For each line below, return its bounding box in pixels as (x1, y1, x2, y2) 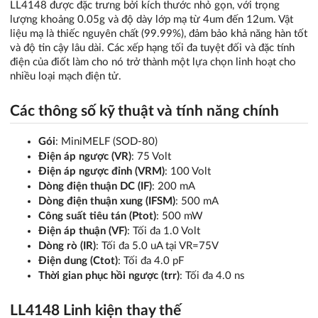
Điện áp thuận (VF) (38, 225, 127, 236)
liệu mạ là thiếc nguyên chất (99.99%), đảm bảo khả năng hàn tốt (10, 28, 307, 39)
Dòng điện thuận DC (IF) (38, 180, 152, 192)
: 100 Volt (165, 165, 211, 177)
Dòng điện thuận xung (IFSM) (38, 195, 175, 207)
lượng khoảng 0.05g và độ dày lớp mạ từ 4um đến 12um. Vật (10, 13, 293, 25)
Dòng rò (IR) (38, 240, 96, 251)
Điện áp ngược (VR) (38, 150, 131, 162)
